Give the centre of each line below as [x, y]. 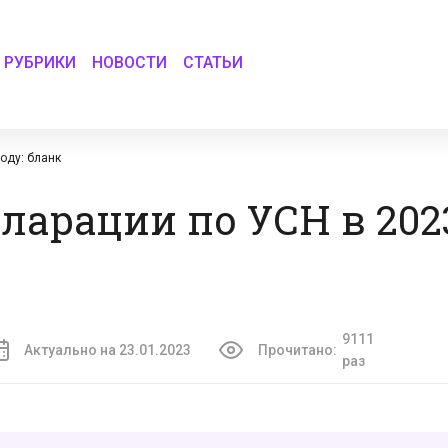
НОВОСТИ [130, 62]
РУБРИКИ [40, 62]
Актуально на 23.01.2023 [107, 350]
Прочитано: [297, 350]
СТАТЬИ [213, 62]
